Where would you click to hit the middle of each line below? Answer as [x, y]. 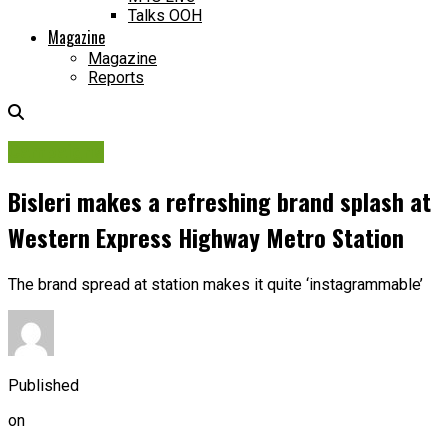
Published [43, 385]
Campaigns [56, 151]
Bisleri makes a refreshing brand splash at [219, 200]
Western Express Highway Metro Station [206, 236]
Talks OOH [165, 16]
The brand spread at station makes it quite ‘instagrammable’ [215, 284]
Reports [116, 78]
